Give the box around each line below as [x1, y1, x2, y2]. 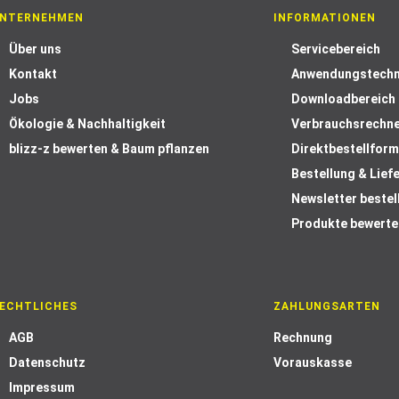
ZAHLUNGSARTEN [273, 300, 380, 313]
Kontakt [9, 67, 58, 81]
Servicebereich [290, 42, 380, 56]
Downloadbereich [290, 92, 395, 106]
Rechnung [273, 330, 332, 345]
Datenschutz [9, 355, 86, 370]
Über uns [9, 42, 62, 56]
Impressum [9, 380, 76, 395]
